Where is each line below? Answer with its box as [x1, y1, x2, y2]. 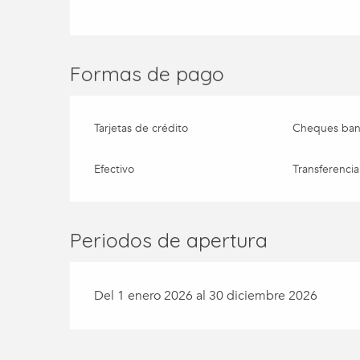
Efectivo [94, 161, 135, 177]
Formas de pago [70, 60, 225, 86]
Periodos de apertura [70, 227, 268, 252]
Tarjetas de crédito [94, 120, 189, 136]
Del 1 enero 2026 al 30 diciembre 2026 [94, 286, 318, 305]
